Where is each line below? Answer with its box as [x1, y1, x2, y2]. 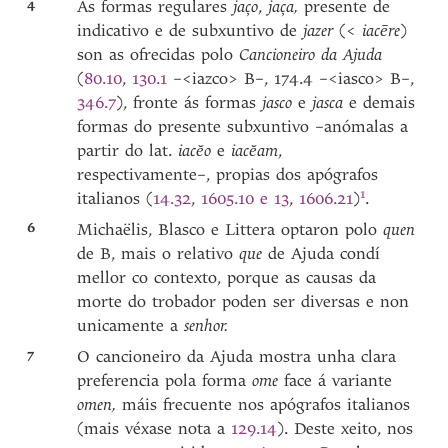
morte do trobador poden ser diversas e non [77, 292, 410, 311]
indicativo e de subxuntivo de [77, 21, 304, 40]
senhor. [184, 316, 229, 335]
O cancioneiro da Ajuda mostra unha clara [77, 347, 397, 366]
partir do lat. [77, 141, 179, 160]
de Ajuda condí [268, 244, 381, 263]
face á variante [284, 371, 393, 390]
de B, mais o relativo [77, 244, 240, 263]
